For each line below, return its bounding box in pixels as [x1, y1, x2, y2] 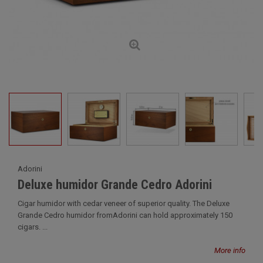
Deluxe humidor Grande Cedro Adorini [18, 177, 212, 192]
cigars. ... [18, 222, 48, 231]
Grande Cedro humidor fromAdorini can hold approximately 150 [18, 211, 232, 220]
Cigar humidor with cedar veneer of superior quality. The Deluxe [18, 199, 230, 208]
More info [214, 246, 245, 255]
